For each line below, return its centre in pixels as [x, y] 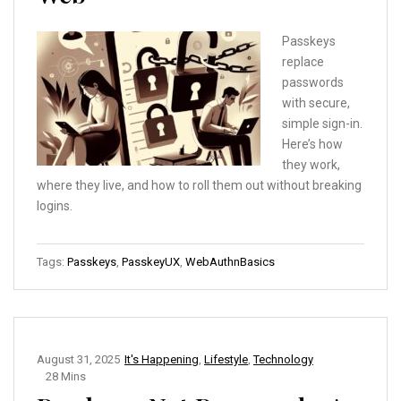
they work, [311, 164]
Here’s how [312, 144]
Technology [283, 359]
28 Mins [66, 376]
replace [303, 61]
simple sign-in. [322, 123]
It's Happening [162, 359]
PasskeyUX [151, 261]
